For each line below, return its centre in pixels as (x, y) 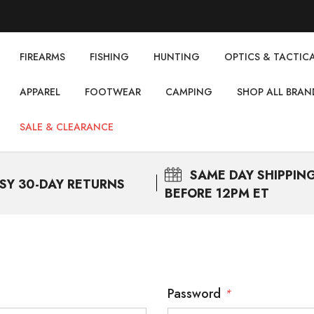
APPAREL (40, 92)
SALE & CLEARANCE (67, 127)
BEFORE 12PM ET (217, 193)
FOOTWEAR (113, 92)
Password (196, 294)
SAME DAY (222, 175)
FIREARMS (42, 57)
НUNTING (177, 57)
